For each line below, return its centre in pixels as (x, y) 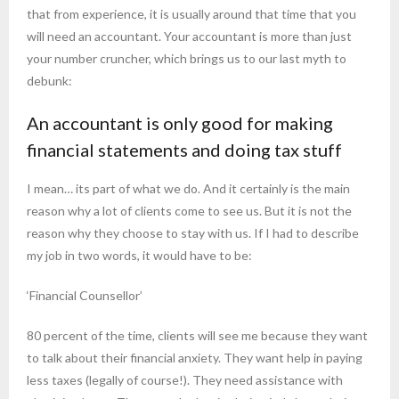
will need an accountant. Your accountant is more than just (189, 37)
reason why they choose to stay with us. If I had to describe (193, 233)
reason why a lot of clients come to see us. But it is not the (189, 211)
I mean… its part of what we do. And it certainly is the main (188, 189)
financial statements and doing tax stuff (184, 150)
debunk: (49, 81)
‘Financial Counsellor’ (85, 296)
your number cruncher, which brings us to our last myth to (187, 59)
